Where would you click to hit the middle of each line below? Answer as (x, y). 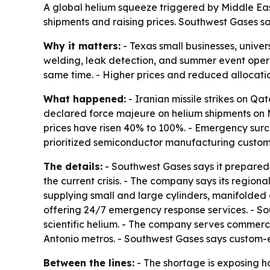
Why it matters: (82, 46)
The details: (73, 167)
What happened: (85, 99)
